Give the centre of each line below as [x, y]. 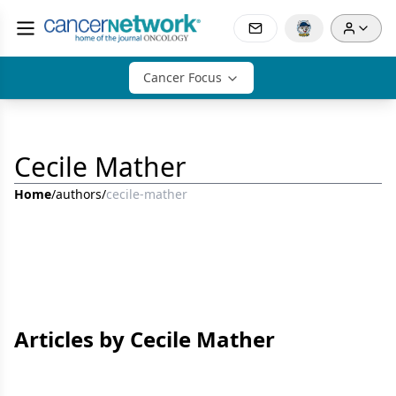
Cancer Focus [182, 77]
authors [79, 194]
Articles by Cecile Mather [145, 339]
